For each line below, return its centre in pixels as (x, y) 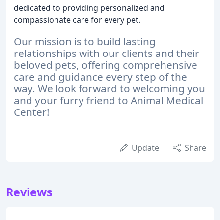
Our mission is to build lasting (85, 41)
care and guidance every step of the (100, 77)
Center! (32, 112)
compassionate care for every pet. (77, 19)
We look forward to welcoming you (122, 89)
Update (145, 148)
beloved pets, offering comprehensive (106, 65)
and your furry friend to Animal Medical (109, 100)
